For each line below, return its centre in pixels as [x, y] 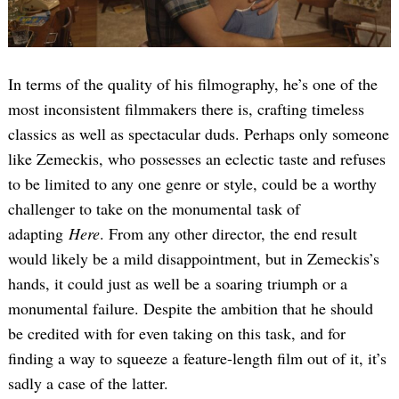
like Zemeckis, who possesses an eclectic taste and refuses [197, 158]
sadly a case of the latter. [88, 383]
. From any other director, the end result [228, 233]
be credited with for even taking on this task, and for [177, 333]
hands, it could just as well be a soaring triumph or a [178, 283]
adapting [38, 233]
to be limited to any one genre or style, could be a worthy [192, 183]
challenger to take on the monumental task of [154, 208]
